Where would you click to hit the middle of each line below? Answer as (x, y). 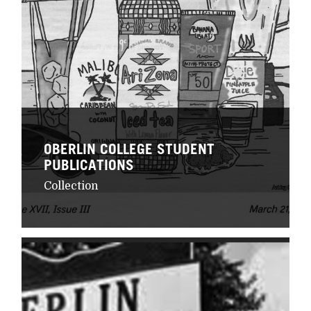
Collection (71, 186)
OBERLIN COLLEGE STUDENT (129, 149)
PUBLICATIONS (89, 165)
